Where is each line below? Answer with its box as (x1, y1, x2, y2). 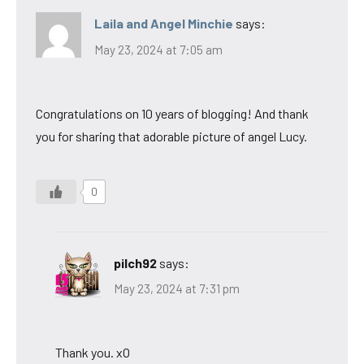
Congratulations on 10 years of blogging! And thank (36, 105, 309, 121)
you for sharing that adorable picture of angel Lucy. (36, 128, 307, 144)
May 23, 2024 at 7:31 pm (114, 281, 240, 297)
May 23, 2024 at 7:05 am (94, 41, 223, 57)
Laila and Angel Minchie (94, 15, 233, 32)
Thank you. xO (55, 344, 130, 361)
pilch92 (114, 254, 157, 271)
